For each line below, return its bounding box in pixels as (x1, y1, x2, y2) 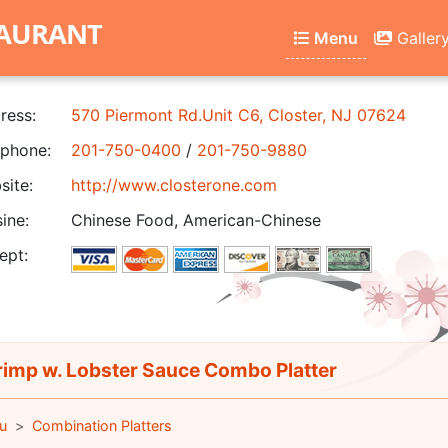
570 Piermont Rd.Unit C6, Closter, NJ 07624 (71, 105, 406, 125)
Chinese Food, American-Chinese (71, 210, 321, 230)
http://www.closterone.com (71, 175, 277, 195)
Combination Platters (31, 417, 172, 434)
